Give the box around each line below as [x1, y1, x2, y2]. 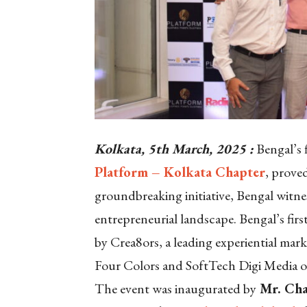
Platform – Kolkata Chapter [95, 163, 265, 182]
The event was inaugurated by [95, 280, 256, 298]
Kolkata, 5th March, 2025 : [95, 140, 254, 158]
